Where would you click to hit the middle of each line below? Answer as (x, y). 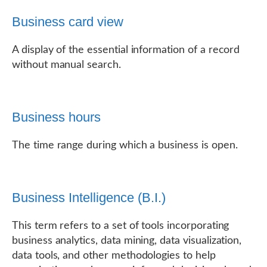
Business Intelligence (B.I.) (89, 198)
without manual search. (66, 65)
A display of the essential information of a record (126, 50)
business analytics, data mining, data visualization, (127, 241)
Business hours (56, 117)
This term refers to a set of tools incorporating (121, 226)
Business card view (68, 22)
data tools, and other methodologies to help (114, 256)
